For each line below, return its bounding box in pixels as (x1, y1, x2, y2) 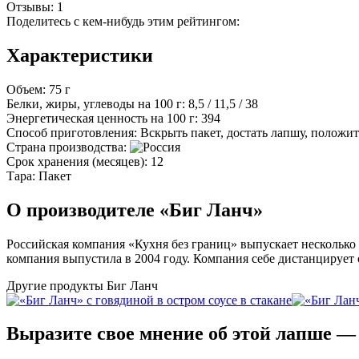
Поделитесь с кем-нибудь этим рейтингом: (6, 14, 240, 28)
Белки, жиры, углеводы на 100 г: (6, 96, 188, 111)
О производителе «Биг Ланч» (6, 199, 263, 220)
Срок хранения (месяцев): (6, 154, 151, 168)
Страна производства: (6, 139, 130, 154)
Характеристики (6, 44, 153, 66)
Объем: (6, 82, 49, 96)
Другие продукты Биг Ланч (6, 278, 158, 292)
